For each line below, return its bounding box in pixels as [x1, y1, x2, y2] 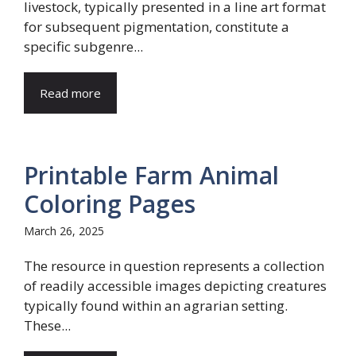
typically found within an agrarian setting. [24, 296, 288, 315]
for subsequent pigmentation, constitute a [24, 17, 289, 36]
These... [24, 316, 71, 335]
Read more [40, 85, 101, 101]
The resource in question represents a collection [24, 257, 324, 275]
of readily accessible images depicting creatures [24, 277, 327, 295]
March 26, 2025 [24, 223, 104, 238]
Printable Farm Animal [24, 159, 279, 192]
